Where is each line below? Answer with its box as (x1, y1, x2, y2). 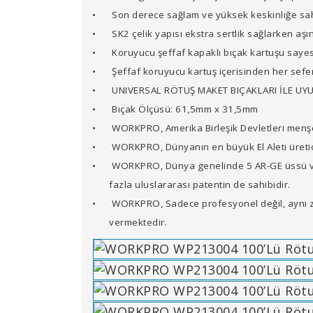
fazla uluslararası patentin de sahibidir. (109, 178, 291, 191)
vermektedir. (109, 216, 167, 228)
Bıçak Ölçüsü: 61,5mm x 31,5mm (112, 103, 259, 115)
